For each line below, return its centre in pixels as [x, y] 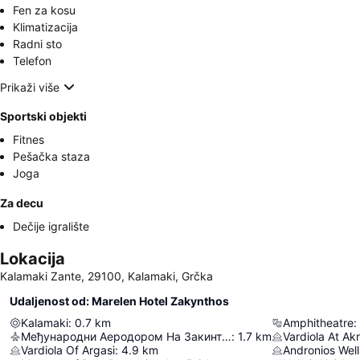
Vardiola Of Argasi [68, 350]
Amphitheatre [318, 323]
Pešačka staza [51, 156]
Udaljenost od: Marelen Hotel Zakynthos [119, 301]
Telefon [32, 61]
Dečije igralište [51, 226]
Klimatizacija [45, 27]
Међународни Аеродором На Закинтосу [227, 336]
